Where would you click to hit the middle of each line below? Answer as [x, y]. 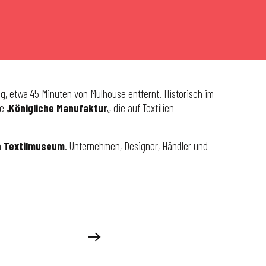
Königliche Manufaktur [58, 108]
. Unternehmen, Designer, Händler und [136, 146]
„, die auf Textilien [140, 108]
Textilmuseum [34, 146]
